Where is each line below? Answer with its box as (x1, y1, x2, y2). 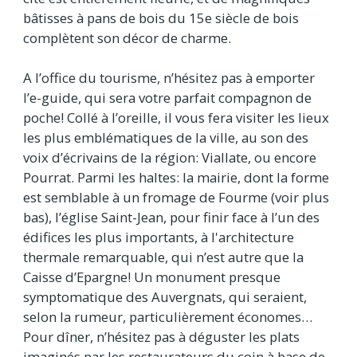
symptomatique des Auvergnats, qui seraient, (23, 287, 307, 306)
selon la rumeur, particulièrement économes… (23, 307, 312, 326)
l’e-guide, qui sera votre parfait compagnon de (23, 88, 312, 107)
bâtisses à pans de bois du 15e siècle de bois (23, 8, 299, 27)
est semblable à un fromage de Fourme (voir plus (23, 187, 329, 206)
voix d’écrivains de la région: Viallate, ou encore (23, 147, 316, 167)
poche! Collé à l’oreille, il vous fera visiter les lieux (23, 108, 329, 127)
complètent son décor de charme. (23, 28, 231, 47)
